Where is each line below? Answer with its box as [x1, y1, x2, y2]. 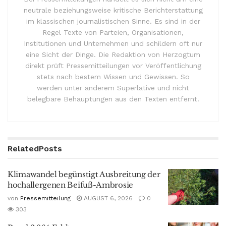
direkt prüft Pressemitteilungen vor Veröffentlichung [25, 61, 201, 70]
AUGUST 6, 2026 [82, 194, 133, 202]
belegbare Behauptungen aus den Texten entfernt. [27, 94, 199, 103]
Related [8, 143, 39, 153]
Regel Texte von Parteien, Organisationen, [42, 28, 184, 36]
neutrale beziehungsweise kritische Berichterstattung [23, 6, 203, 14]
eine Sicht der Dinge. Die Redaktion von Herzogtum [26, 50, 200, 59]
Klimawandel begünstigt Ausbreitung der [8, 169, 160, 179]
